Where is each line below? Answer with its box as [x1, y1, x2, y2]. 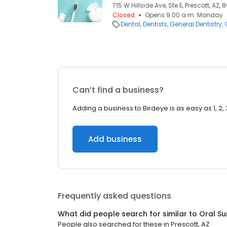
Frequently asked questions [58, 190, 171, 202]
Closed [112, 11, 135, 19]
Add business [88, 134, 142, 144]
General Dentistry [170, 20, 222, 28]
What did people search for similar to [58, 209, 199, 219]
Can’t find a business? [72, 84, 164, 96]
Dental [121, 20, 140, 28]
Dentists [143, 20, 167, 28]
